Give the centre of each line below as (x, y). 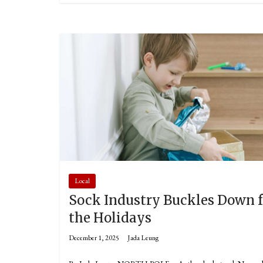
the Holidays (110, 218)
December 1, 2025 (94, 237)
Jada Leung (143, 237)
